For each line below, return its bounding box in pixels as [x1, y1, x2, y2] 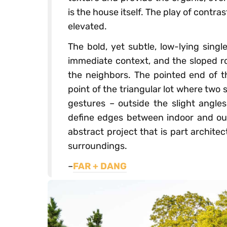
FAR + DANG [73, 160, 127, 172]
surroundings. [68, 140, 127, 152]
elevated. [68, 20, 107, 32]
